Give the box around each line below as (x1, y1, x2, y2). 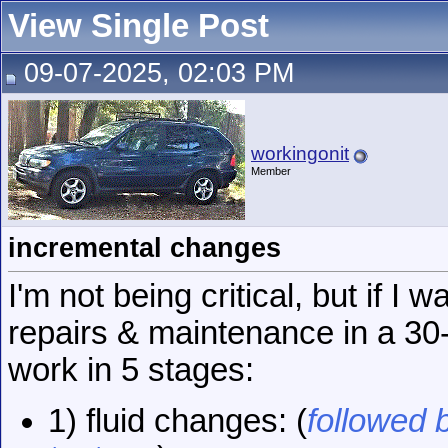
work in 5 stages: (8, 352, 254, 389)
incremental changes (8, 233, 281, 263)
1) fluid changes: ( (48, 402, 307, 439)
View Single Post (8, 8, 269, 44)
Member (251, 165, 291, 177)
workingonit (251, 143, 349, 164)
